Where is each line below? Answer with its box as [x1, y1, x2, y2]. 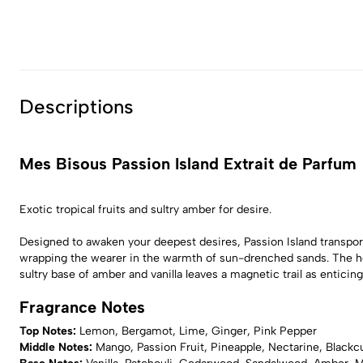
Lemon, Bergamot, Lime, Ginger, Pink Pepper [79, 324, 317, 338]
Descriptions [19, 95, 134, 118]
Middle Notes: [19, 340, 96, 354]
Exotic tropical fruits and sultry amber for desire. [19, 203, 271, 216]
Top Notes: [19, 324, 79, 338]
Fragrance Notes [19, 297, 145, 317]
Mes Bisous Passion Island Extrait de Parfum [19, 154, 357, 173]
